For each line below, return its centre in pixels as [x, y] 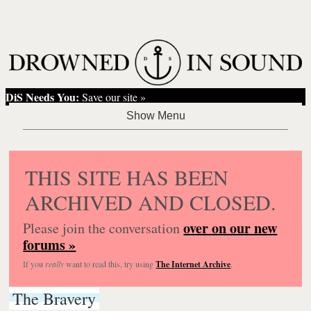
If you [34, 263]
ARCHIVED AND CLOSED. [151, 202]
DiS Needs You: [43, 96]
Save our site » [113, 96]
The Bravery [54, 298]
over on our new [230, 228]
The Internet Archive [193, 264]
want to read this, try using [110, 263]
